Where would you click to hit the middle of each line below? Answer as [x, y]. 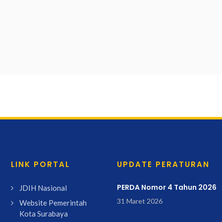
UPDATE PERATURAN [163, 164]
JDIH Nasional [43, 188]
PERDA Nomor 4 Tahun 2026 [167, 187]
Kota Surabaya [44, 214]
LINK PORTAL [41, 164]
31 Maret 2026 [140, 201]
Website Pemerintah [53, 203]
